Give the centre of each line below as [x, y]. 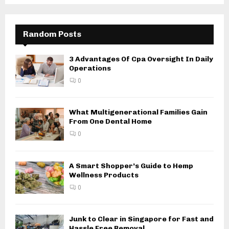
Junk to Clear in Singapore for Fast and [141, 219]
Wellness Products [104, 175]
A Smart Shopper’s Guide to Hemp [131, 166]
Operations [90, 68]
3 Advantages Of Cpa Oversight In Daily [141, 59]
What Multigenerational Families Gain [138, 112]
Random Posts [52, 34]
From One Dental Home [110, 122]
